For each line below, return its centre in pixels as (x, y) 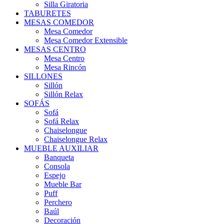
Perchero (58, 202)
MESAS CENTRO (55, 49)
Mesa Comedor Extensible (86, 40)
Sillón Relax (63, 94)
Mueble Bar (63, 184)
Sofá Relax (61, 121)
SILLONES (43, 76)
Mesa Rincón (65, 67)
